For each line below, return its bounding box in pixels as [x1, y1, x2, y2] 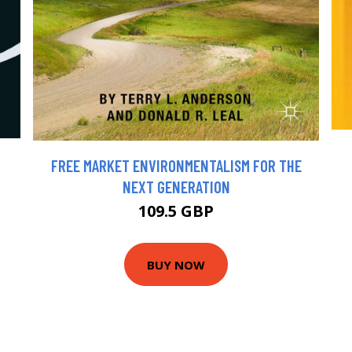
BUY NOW [147, 256, 205, 273]
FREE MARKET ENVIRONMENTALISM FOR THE [50, 156, 302, 176]
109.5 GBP [138, 200, 214, 222]
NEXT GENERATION [122, 177, 230, 197]
